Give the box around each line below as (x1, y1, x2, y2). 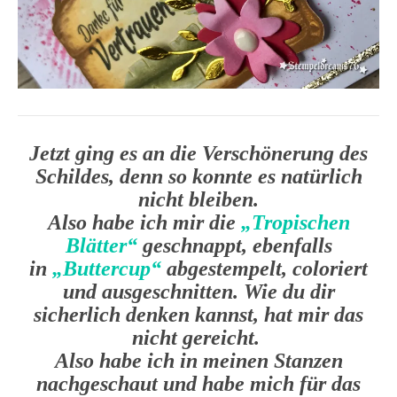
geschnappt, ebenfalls (136, 233, 332, 257)
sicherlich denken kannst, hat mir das (34, 302, 363, 326)
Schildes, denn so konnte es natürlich (35, 164, 362, 188)
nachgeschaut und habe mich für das (36, 371, 361, 395)
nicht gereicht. (132, 325, 265, 349)
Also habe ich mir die (47, 210, 241, 234)
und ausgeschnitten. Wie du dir (62, 279, 335, 303)
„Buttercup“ (52, 256, 161, 280)
